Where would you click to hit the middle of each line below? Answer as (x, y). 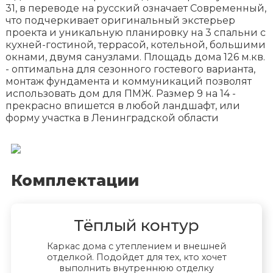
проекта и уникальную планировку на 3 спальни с (135, 32)
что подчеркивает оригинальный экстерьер (120, 20)
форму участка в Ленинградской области (112, 118)
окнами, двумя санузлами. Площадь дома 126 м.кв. (135, 57)
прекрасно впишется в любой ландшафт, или (122, 105)
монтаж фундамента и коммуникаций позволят (128, 81)
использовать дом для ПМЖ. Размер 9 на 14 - (120, 93)
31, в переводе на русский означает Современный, (136, 8)
